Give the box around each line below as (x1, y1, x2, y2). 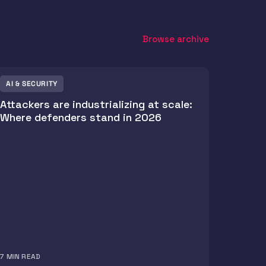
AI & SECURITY (6, 78, 58, 88)
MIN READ (6, 252, 41, 262)
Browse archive (142, 33, 209, 45)
